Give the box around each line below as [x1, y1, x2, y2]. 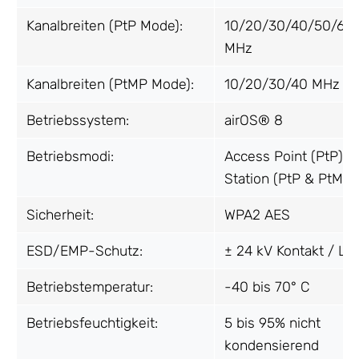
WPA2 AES [224, 207, 290, 224]
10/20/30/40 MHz [224, 76, 340, 93]
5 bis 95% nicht [224, 315, 321, 332]
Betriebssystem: [26, 112, 129, 129]
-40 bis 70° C [224, 279, 309, 296]
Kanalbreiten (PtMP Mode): [26, 76, 194, 93]
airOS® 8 [224, 112, 283, 129]
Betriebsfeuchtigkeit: [26, 315, 158, 332]
